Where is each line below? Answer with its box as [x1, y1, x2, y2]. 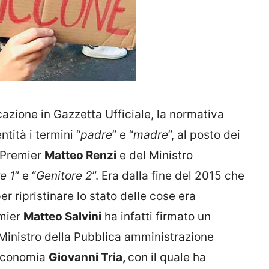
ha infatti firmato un [101, 210, 211, 224]
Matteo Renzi [44, 148, 116, 163]
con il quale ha [128, 250, 206, 265]
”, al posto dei [168, 128, 240, 142]
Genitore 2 [36, 169, 92, 183]
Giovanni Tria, [49, 250, 128, 265]
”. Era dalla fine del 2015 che [92, 169, 244, 183]
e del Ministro [116, 148, 193, 163]
